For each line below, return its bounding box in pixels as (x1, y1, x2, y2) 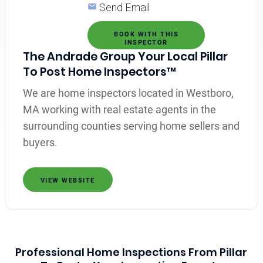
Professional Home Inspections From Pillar (15, 244, 248, 259)
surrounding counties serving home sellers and (22, 119, 240, 132)
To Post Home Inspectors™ (22, 63, 176, 80)
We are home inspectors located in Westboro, (22, 86, 234, 99)
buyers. (22, 136, 58, 149)
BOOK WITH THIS (114, 30, 178, 38)
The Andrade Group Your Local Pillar (22, 48, 228, 65)
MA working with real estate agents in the (22, 103, 216, 116)
